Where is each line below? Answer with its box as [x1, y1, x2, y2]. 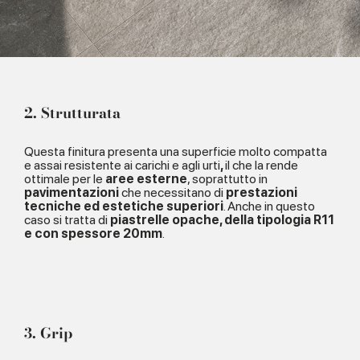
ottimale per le [24, 171, 105, 187]
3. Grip [24, 322, 72, 345]
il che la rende [225, 157, 298, 174]
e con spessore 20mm [24, 226, 162, 242]
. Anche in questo [223, 198, 315, 215]
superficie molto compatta [182, 144, 327, 160]
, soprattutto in [187, 171, 268, 187]
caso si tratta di [24, 212, 108, 228]
